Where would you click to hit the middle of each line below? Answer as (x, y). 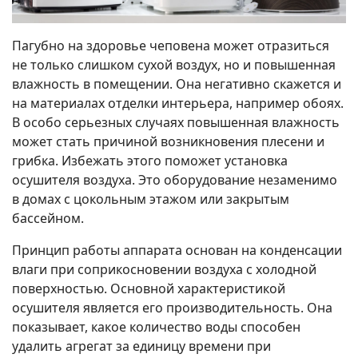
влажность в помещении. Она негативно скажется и (177, 84)
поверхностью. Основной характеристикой (149, 288)
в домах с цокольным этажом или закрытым (151, 199)
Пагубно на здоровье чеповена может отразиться (171, 45)
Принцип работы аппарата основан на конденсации (177, 250)
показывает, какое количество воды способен (156, 326)
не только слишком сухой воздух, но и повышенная (174, 64)
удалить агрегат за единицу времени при (141, 346)
